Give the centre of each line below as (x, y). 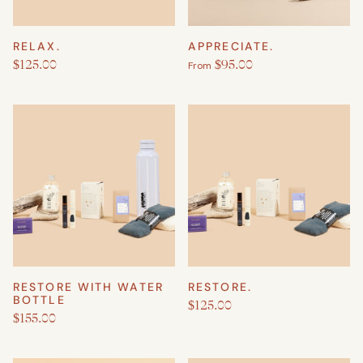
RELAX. (37, 47)
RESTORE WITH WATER (88, 287)
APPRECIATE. (231, 47)
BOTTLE (39, 300)
